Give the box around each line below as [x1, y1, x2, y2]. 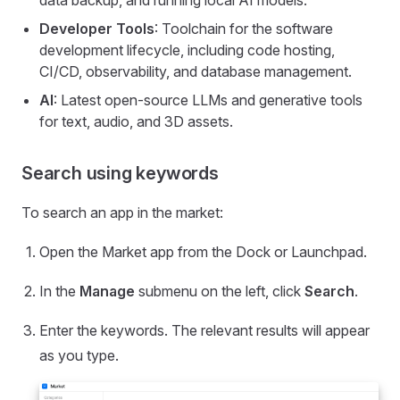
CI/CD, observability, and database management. [39, 62, 352, 81]
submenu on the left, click [135, 282, 304, 301]
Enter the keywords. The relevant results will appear [39, 321, 370, 340]
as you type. [39, 346, 119, 365]
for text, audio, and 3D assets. [39, 112, 233, 131]
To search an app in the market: [21, 204, 223, 222]
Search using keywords [21, 162, 219, 185]
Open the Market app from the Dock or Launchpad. [39, 243, 367, 262]
